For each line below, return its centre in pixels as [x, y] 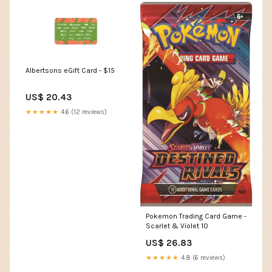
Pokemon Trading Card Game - [196, 216]
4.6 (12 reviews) [83, 112]
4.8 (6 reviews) [202, 257]
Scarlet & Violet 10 [177, 226]
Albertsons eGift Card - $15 [70, 71]
